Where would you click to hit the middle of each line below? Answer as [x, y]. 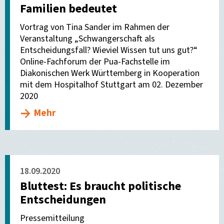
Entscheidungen [63, 200]
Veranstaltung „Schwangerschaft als [87, 39]
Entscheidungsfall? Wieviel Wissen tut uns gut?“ [109, 50]
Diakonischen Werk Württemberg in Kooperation [110, 73]
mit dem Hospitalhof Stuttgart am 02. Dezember [111, 85]
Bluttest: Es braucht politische [100, 186]
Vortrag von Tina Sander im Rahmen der [95, 27]
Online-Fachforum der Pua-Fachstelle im [95, 62]
